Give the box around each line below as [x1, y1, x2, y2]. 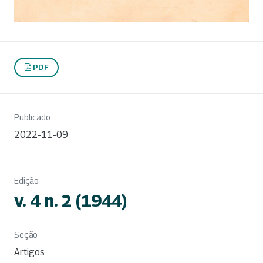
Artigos [14, 246, 45, 258]
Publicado [14, 112, 50, 122]
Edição [14, 175, 39, 186]
